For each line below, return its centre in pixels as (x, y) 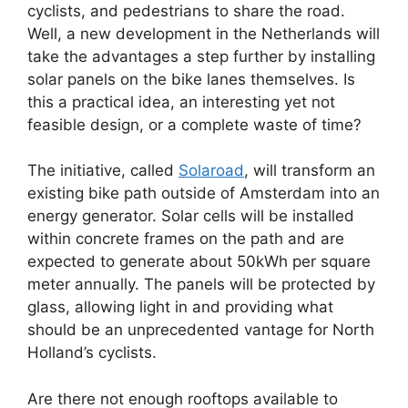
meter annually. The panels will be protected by (201, 284)
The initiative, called (103, 170)
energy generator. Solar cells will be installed (191, 216)
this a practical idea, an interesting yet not (181, 102)
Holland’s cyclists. (92, 352)
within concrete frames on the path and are (186, 239)
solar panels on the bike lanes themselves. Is (191, 79)
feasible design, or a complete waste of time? (194, 124)
